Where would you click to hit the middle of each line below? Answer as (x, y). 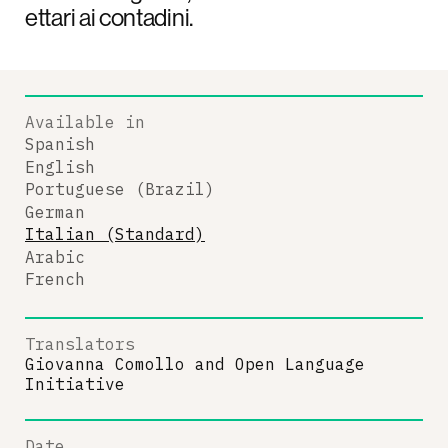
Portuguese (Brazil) (120, 189)
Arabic (55, 256)
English (60, 166)
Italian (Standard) (115, 234)
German (55, 211)
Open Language (300, 363)
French (55, 279)
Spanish (60, 144)
